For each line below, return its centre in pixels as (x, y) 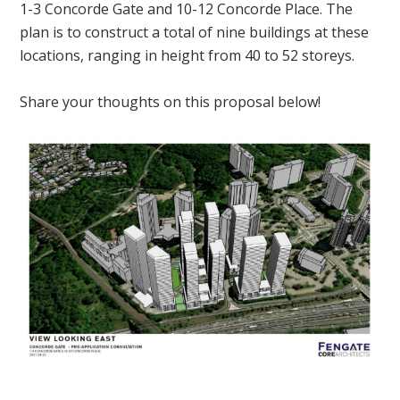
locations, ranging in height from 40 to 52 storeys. (189, 56)
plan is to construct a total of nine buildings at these (195, 33)
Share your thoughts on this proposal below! (171, 102)
